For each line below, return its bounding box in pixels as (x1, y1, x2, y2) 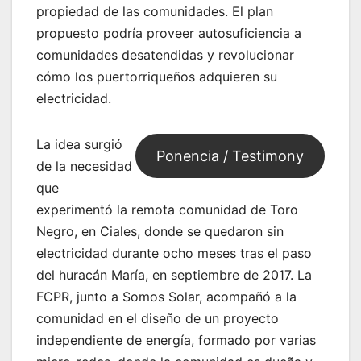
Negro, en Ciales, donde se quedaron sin (36, 223, 284, 240)
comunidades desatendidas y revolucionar (36, 47, 294, 64)
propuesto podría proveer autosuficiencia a (36, 25, 301, 42)
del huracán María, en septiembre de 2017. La (36, 267, 312, 284)
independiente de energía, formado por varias (36, 332, 316, 349)
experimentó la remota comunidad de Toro (36, 201, 298, 218)
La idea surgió (36, 136, 122, 153)
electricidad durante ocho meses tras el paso (36, 245, 312, 262)
